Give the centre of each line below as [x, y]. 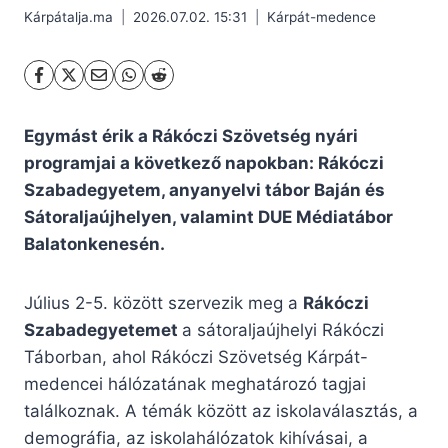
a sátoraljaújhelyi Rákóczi [283, 330]
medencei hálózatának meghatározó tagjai [195, 384]
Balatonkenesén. [94, 244]
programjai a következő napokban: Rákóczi [204, 163]
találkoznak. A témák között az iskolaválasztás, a [221, 411]
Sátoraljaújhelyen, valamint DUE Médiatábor [208, 217]
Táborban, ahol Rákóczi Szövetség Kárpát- [196, 357]
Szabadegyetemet [103, 330]
